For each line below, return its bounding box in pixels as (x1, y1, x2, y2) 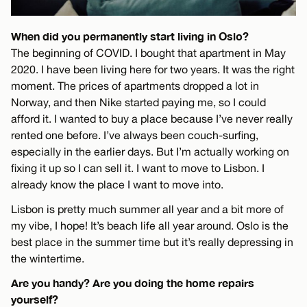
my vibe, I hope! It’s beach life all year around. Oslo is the (11, 219, 288, 232)
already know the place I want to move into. (11, 177, 223, 191)
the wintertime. (11, 251, 84, 265)
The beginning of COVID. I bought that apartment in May (11, 46, 286, 59)
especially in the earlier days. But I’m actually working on (11, 145, 289, 158)
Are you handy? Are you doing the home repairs (11, 275, 254, 289)
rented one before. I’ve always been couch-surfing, (11, 128, 258, 141)
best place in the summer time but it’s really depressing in (11, 235, 293, 248)
